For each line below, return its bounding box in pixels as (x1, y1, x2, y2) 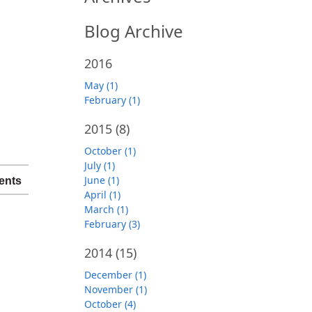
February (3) (84, 217, 140, 231)
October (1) (84, 144, 136, 157)
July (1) (84, 159, 115, 172)
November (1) (84, 283, 147, 296)
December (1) (84, 268, 146, 281)
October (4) (84, 297, 136, 311)
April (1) (84, 188, 120, 201)
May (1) (84, 79, 118, 92)
